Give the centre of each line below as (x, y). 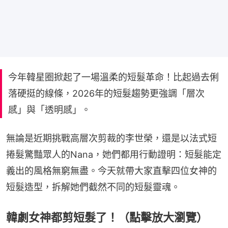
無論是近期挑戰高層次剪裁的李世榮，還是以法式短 (111, 138)
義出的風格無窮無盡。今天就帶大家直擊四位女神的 (111, 171)
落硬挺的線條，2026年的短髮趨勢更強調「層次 (106, 94)
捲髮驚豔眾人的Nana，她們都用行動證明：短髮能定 (114, 155)
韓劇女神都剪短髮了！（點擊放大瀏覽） (107, 218)
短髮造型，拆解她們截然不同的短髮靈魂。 (93, 187)
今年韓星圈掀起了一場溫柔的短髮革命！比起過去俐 (113, 77)
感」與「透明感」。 (49, 110)
